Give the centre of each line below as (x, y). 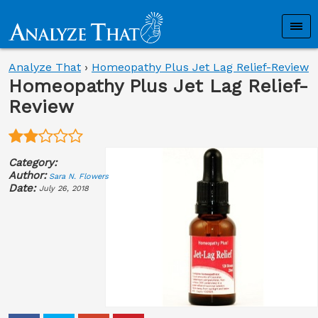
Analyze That (45, 67)
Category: (33, 162)
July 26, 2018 (64, 189)
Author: (27, 175)
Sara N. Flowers (79, 176)
